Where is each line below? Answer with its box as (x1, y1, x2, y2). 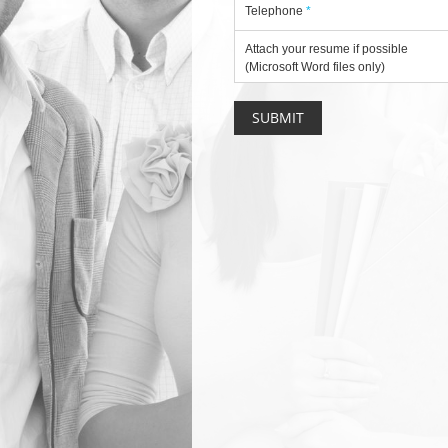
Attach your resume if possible (245, 42, 408, 56)
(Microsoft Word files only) (245, 60, 385, 74)
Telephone (245, 4, 306, 18)
